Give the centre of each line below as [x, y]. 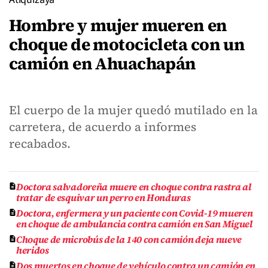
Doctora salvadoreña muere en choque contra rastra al [134, 187]
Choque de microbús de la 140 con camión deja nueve [129, 239]
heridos [33, 250]
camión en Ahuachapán [103, 63]
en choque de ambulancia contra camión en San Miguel [134, 224]
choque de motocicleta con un [127, 44]
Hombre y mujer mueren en [118, 25]
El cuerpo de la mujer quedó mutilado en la [133, 110]
